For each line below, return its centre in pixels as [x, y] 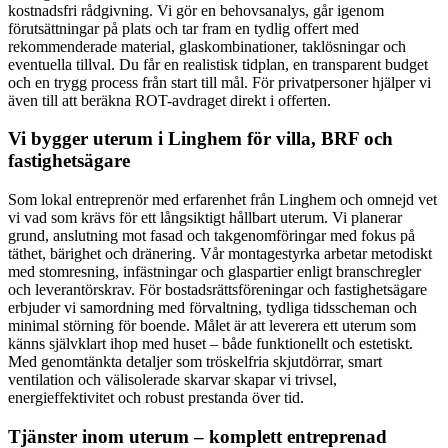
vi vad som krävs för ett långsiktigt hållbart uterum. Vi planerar [205, 218]
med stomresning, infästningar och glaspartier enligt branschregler [214, 272]
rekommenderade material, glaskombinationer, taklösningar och [207, 46]
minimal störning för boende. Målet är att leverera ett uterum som [212, 326]
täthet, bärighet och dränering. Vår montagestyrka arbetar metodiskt [220, 254]
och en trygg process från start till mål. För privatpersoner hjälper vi [219, 82]
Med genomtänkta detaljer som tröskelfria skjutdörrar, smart [195, 362]
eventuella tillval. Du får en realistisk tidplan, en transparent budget [218, 64]
